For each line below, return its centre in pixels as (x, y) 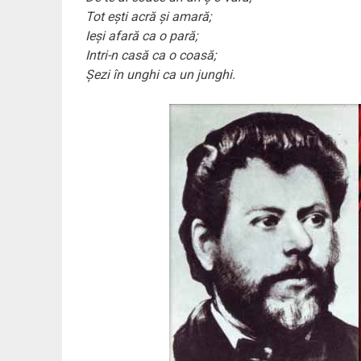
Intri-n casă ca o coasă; (150, 56)
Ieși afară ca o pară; (141, 36)
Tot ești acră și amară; (148, 17)
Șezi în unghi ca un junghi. (160, 75)
